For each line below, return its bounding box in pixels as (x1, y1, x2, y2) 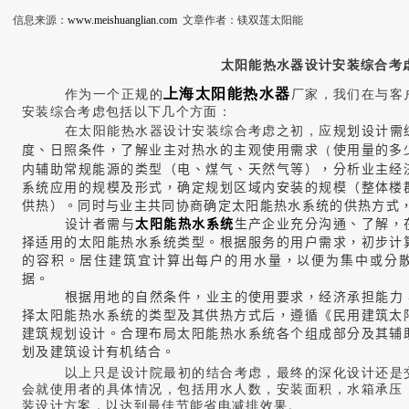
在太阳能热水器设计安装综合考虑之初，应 (64, 124, 333, 138)
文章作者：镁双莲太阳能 (177, 14, 306, 26)
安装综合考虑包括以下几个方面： (22, 105, 232, 119)
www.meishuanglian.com (68, 14, 177, 26)
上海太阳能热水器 (163, 86, 291, 101)
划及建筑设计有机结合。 (22, 345, 176, 359)
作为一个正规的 (64, 88, 164, 101)
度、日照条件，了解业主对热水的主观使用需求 (22, 143, 320, 157)
